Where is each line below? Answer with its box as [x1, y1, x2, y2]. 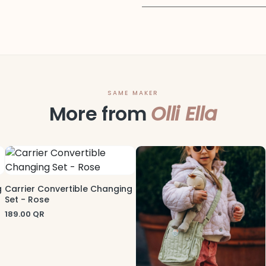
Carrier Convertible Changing [5, 183, 132, 195]
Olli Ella [151, 100, 217, 127]
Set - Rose [5, 194, 49, 205]
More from [49, 100, 151, 127]
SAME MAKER [107, 88, 159, 97]
